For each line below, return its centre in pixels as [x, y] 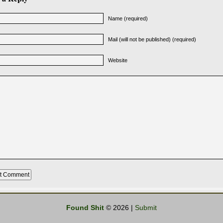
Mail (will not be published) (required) [152, 39]
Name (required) [128, 18]
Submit [146, 208]
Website [118, 60]
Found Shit [85, 208]
